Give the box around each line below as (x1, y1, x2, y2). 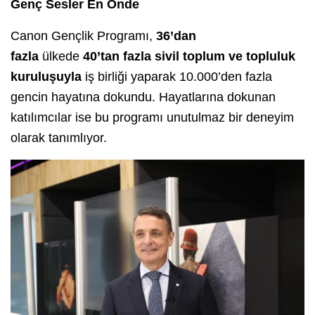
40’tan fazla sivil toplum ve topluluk (83, 49, 295, 63)
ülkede (39, 49, 83, 63)
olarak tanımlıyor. (11, 130, 107, 145)
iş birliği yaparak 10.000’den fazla (82, 69, 272, 84)
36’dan (156, 28, 196, 43)
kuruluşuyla (11, 69, 82, 84)
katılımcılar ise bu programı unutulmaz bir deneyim (11, 110, 294, 124)
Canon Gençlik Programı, (11, 28, 156, 43)
